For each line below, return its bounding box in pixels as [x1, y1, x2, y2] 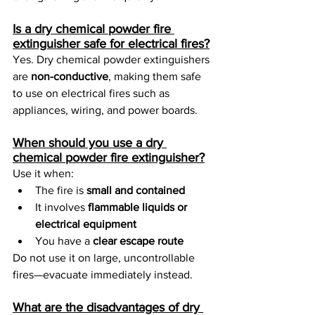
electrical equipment [35, 218, 136, 231]
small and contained [86, 184, 185, 197]
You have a [35, 235, 93, 247]
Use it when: [13, 167, 74, 180]
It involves [35, 201, 88, 214]
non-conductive [31, 70, 108, 83]
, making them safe [108, 70, 204, 83]
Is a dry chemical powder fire [13, 22, 174, 37]
